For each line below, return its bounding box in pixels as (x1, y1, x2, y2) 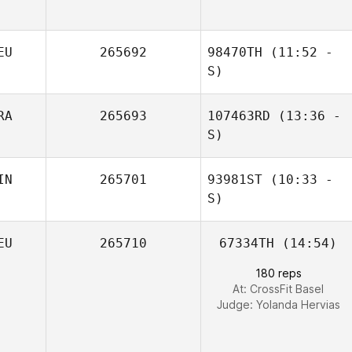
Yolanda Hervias (255, 298, 340, 311)
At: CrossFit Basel (233, 282, 324, 295)
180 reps (255, 266, 302, 280)
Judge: (216, 298, 256, 311)
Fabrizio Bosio (267, 31, 342, 44)
